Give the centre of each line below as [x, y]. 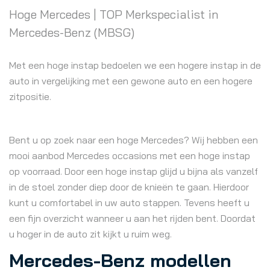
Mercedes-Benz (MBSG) [72, 32]
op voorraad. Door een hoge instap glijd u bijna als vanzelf [133, 171]
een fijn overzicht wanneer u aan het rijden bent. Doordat [132, 218]
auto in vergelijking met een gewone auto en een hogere [131, 81]
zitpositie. [30, 96]
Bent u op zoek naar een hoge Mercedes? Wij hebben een [133, 140]
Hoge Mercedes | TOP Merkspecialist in [114, 14]
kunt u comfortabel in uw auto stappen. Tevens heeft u [129, 202]
